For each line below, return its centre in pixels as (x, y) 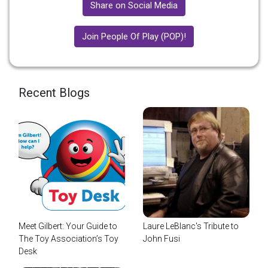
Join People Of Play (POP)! (134, 36)
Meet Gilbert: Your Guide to (68, 226)
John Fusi (162, 238)
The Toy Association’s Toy (68, 238)
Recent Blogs (54, 92)
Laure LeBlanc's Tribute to (191, 226)
